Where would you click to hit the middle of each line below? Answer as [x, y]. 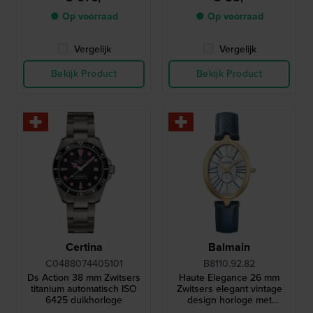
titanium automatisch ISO [84, 289]
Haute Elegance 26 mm [229, 278]
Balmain [229, 247]
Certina [84, 247]
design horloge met [229, 300]
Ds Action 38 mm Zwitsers [84, 278]
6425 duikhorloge [84, 300]
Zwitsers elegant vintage [229, 289]
